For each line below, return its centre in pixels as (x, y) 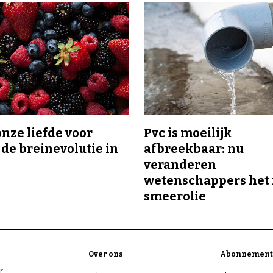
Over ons (106, 254)
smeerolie (176, 197)
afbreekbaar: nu (194, 149)
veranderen (180, 165)
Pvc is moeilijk (188, 133)
